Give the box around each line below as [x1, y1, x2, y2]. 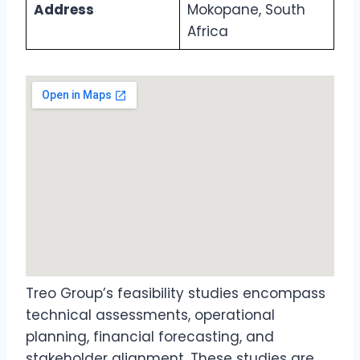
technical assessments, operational [26, 305, 275, 325]
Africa [186, 22, 228, 41]
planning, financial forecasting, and [26, 327, 274, 346]
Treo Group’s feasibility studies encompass [26, 284, 325, 303]
